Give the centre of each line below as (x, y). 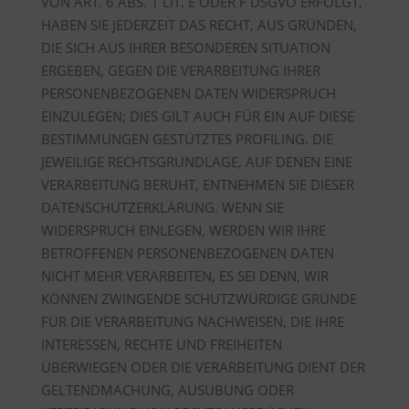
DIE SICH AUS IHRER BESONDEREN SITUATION (185, 47)
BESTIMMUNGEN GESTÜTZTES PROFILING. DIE (187, 139)
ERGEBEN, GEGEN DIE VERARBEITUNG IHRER (180, 70)
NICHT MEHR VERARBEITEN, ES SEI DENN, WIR (184, 276)
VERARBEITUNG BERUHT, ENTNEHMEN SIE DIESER (197, 184)
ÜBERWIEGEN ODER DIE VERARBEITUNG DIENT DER (203, 367)
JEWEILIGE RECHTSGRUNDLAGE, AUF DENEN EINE (196, 162)
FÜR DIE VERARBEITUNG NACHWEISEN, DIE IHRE (192, 321)
